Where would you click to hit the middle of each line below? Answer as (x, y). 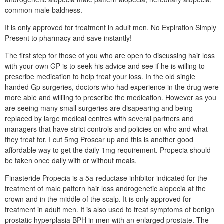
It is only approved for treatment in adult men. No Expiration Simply (111, 27)
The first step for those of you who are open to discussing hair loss (110, 55)
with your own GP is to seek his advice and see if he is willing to (105, 66)
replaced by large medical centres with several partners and (99, 118)
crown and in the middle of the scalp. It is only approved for (98, 199)
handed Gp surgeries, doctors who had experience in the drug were (112, 87)
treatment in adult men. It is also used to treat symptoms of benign (110, 209)
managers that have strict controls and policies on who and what (106, 129)
